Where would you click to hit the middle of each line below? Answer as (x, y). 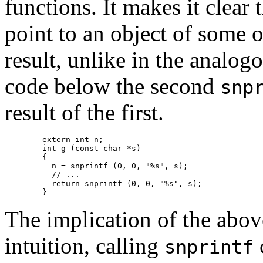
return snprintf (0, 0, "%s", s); (23, 183)
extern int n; (23, 139)
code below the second (112, 86)
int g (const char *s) (73, 148)
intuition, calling (85, 245)
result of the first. (84, 112)
